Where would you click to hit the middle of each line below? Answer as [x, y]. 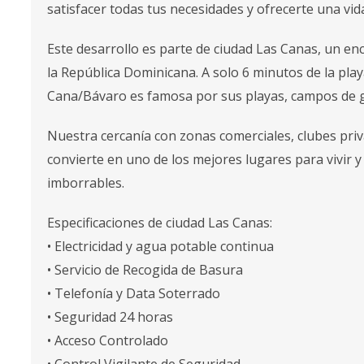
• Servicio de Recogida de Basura [145, 270]
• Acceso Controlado [108, 340]
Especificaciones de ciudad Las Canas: [160, 223]
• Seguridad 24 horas [110, 317]
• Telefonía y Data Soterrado [134, 293]
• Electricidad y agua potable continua [160, 246]
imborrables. [86, 183]
